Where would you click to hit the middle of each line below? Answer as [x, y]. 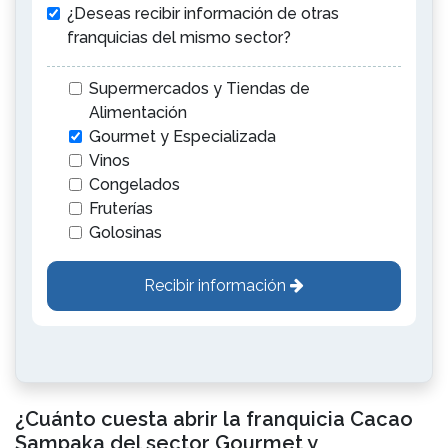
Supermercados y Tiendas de [199, 88]
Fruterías [121, 208]
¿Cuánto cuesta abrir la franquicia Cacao [214, 419]
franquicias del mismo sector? [179, 37]
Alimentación [138, 112]
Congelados [134, 184]
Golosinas [125, 232]
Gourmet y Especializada [182, 136]
